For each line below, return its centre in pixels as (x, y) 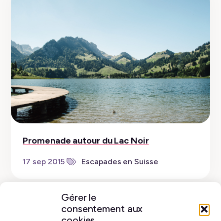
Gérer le (79, 198)
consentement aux (102, 209)
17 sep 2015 (44, 162)
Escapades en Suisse (120, 162)
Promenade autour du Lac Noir (86, 141)
